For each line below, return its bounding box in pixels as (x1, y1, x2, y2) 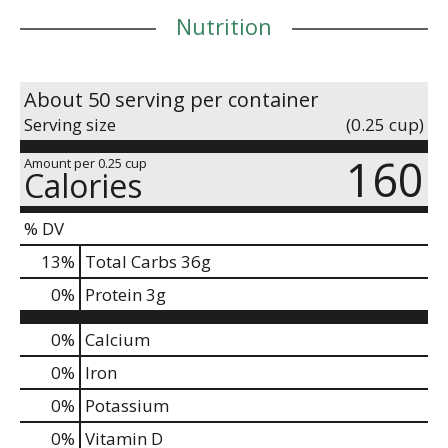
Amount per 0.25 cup (24, 153, 147, 172)
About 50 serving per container (24, 85, 319, 113)
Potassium (85, 393, 169, 417)
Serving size (24, 112, 116, 136)
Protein (85, 282, 142, 306)
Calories (24, 163, 142, 207)
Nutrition (176, 10, 272, 41)
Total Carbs (85, 249, 177, 273)
